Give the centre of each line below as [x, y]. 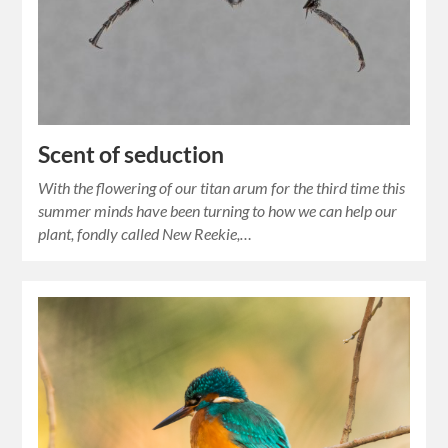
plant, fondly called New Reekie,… [145, 233]
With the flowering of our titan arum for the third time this [222, 187]
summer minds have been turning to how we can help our [218, 210]
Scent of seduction [131, 154]
